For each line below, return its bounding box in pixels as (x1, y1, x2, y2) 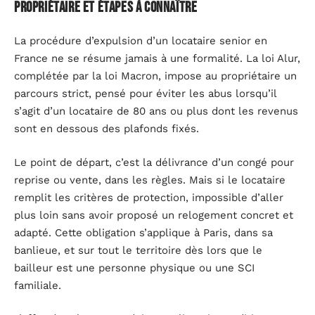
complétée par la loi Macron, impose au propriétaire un (14, 70, 297, 83)
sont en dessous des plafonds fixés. (14, 122, 199, 136)
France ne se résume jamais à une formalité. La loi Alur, (14, 52, 300, 65)
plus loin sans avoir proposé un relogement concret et (14, 208, 293, 221)
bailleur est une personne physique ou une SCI (14, 261, 255, 274)
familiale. (14, 278, 61, 292)
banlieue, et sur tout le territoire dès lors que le (14, 243, 262, 257)
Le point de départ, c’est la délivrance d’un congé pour (14, 155, 294, 169)
